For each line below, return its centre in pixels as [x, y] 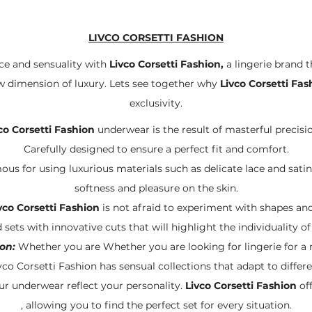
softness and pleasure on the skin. [156, 188]
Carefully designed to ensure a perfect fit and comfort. [156, 149]
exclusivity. [156, 103]
